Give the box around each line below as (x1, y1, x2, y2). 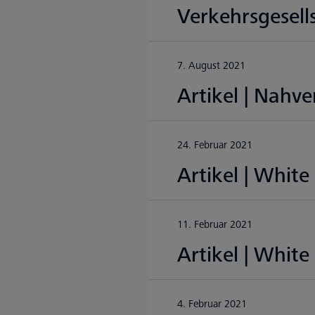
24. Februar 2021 (177, 139, 252, 152)
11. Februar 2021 (177, 218, 252, 231)
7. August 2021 (177, 59, 245, 72)
